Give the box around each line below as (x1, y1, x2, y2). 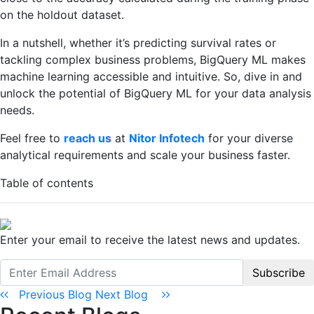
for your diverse (205, 130, 293, 145)
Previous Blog (8, 287, 95, 301)
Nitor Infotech (129, 130, 205, 145)
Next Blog (95, 287, 162, 301)
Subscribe (252, 265, 305, 280)
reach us (64, 130, 111, 145)
